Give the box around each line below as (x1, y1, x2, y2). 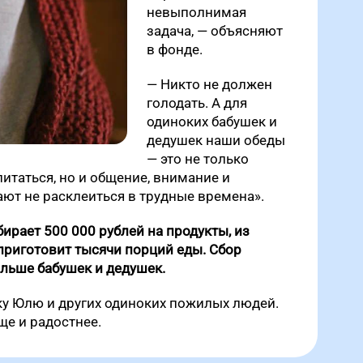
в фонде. (147, 41, 206, 58)
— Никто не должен (147, 75, 272, 92)
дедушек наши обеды (147, 131, 285, 148)
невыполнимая (147, 3, 246, 20)
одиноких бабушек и (147, 113, 277, 130)
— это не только (147, 150, 249, 167)
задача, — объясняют (147, 22, 283, 39)
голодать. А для (147, 94, 247, 111)
